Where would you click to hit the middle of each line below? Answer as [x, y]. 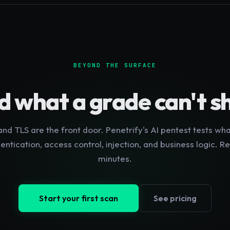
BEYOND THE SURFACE [115, 65]
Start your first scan [79, 198]
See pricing [175, 198]
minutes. [115, 159]
